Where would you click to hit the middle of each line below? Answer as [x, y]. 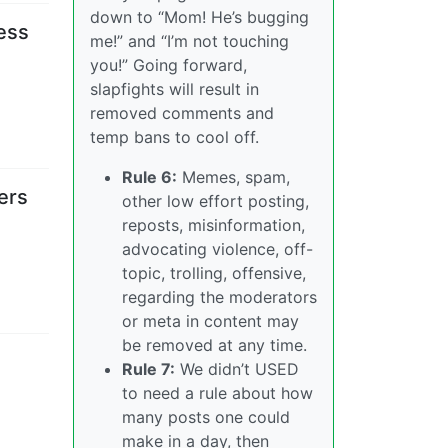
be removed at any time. [214, 345]
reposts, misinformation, [213, 225]
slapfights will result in [174, 89]
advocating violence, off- [217, 249]
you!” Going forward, [168, 65]
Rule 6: [149, 177]
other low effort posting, [215, 201]
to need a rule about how [217, 393]
